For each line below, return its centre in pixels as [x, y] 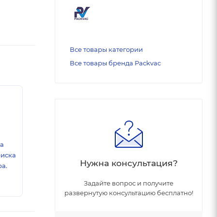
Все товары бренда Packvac [115, 63]
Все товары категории [106, 49]
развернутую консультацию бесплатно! [129, 193]
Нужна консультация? [129, 163]
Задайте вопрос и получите [129, 183]
